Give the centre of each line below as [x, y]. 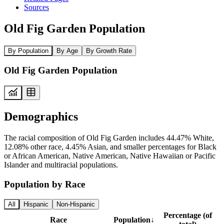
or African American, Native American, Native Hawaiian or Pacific [110, 155]
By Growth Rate [109, 50]
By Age [67, 50]
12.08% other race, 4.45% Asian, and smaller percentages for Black [110, 146]
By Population [28, 50]
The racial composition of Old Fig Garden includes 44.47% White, [109, 137]
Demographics [41, 116]
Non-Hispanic [76, 204]
